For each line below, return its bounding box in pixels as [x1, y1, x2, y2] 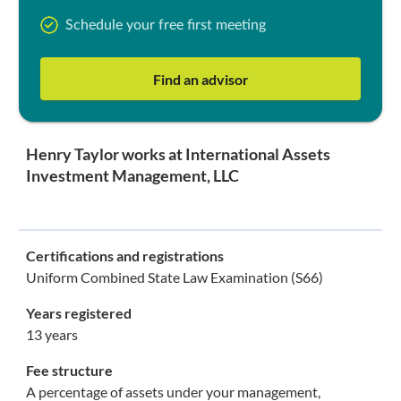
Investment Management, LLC [25, 166, 239, 185]
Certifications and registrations [25, 247, 224, 264]
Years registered [25, 304, 132, 321]
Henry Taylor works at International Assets [25, 144, 330, 164]
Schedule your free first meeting [64, 18, 266, 32]
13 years [25, 326, 78, 343]
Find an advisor [152, 70, 249, 88]
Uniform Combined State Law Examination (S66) [25, 269, 323, 286]
